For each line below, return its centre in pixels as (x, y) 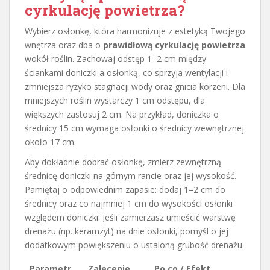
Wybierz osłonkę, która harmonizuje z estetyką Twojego (135, 31)
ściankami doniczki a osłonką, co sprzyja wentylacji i (126, 73)
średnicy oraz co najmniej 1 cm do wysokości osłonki (129, 204)
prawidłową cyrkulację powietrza (174, 45)
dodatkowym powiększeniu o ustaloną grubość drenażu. (134, 245)
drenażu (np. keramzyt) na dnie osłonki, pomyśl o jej (127, 231)
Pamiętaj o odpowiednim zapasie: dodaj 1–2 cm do (125, 190)
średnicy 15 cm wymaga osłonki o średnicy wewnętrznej (134, 128)
